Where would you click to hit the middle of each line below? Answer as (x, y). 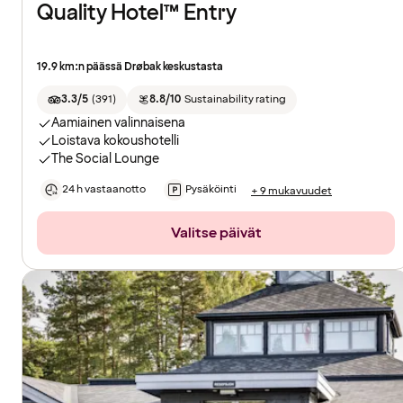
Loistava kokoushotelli (115, 141)
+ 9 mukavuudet (291, 191)
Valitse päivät (216, 233)
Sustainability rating (235, 100)
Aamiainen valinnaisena (118, 123)
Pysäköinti (211, 190)
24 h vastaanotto (104, 190)
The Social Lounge (105, 159)
